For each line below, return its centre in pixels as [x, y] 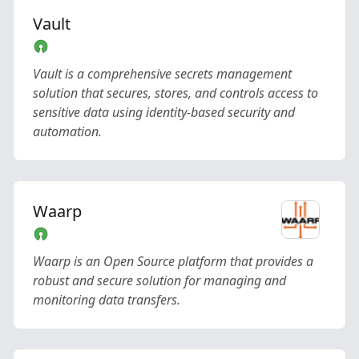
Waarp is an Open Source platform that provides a [173, 261]
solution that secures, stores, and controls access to [175, 93]
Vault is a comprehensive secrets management [162, 74]
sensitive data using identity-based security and [164, 112]
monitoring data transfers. [107, 300]
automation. [67, 131]
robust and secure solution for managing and [159, 280]
